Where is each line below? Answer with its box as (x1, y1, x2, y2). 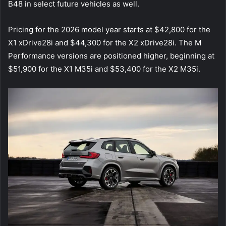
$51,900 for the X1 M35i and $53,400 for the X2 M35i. (8, 64, 200, 74)
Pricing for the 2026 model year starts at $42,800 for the (8, 25, 210, 35)
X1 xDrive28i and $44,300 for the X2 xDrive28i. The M (8, 38, 201, 48)
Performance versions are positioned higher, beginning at (8, 51, 214, 61)
